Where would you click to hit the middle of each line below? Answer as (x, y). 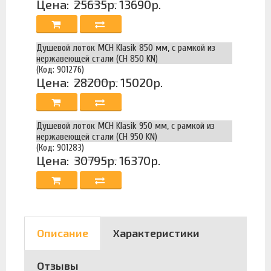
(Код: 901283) (60, 147)
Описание (63, 233)
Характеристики (156, 233)
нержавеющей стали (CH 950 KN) (97, 136)
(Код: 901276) (60, 69)
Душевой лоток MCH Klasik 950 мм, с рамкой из (126, 126)
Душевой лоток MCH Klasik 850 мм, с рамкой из (126, 47)
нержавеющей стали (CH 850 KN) (97, 58)
